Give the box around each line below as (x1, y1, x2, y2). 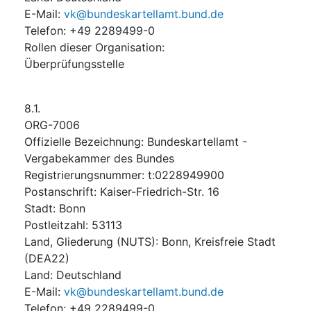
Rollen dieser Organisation (24, 40, 162, 54)
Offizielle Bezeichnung (24, 134, 141, 149)
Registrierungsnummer (24, 167, 142, 182)
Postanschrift (24, 184, 94, 199)
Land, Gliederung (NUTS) (24, 234, 155, 249)
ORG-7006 (24, 117, 80, 132)
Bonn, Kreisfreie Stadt (162, 234, 276, 249)
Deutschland (56, 267, 121, 282)
